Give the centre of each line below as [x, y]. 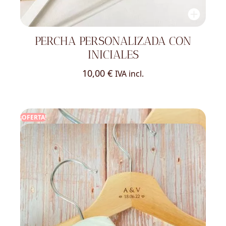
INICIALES [113, 55]
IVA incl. [129, 73]
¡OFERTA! [33, 117]
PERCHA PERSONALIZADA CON [113, 41]
